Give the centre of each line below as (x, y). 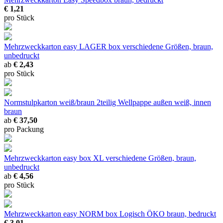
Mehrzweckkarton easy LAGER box (63, 47)
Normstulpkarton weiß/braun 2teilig (61, 103)
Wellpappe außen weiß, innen (165, 103)
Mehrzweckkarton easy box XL (55, 158)
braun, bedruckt (191, 214)
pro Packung (24, 129)
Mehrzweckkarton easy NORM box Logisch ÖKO (85, 214)
